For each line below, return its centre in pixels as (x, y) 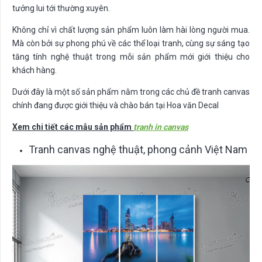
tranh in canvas (161, 127)
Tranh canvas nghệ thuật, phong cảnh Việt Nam (138, 149)
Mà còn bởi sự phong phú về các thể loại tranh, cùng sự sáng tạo (131, 43)
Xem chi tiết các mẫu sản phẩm (73, 127)
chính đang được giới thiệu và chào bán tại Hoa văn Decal (116, 105)
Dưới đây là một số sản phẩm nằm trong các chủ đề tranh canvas (131, 92)
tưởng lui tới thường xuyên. (61, 8)
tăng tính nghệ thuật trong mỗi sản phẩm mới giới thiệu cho (131, 56)
